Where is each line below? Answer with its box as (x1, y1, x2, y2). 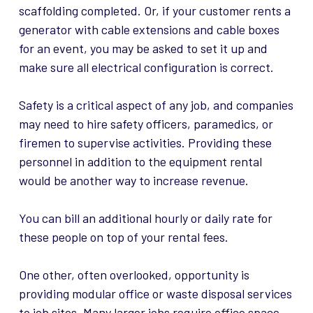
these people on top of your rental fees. (18, 229, 228, 245)
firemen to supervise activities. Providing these (18, 135, 272, 151)
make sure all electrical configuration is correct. (18, 59, 274, 75)
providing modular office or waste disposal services (18, 286, 292, 302)
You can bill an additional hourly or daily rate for (18, 210, 272, 226)
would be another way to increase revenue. (18, 173, 249, 189)
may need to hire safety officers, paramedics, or (18, 116, 273, 132)
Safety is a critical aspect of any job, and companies (18, 97, 293, 113)
